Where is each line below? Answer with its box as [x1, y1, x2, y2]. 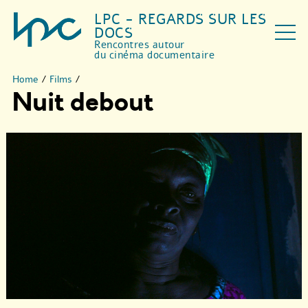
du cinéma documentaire [94, 48, 215, 62]
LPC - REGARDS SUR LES [94, 10, 267, 29]
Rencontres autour [94, 38, 185, 52]
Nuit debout [12, 85, 153, 120]
